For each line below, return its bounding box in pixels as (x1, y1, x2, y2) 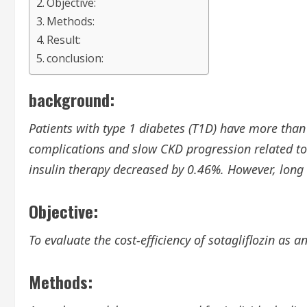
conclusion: (47, 51, 104, 66)
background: (29, 87, 114, 112)
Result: (47, 32, 82, 47)
